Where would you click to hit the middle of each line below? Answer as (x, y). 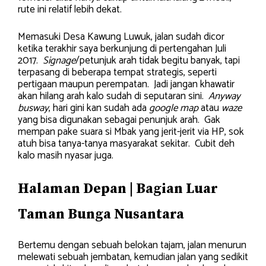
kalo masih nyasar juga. (66, 155)
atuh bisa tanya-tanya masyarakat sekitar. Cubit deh (126, 143)
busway (33, 108)
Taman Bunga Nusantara (101, 215)
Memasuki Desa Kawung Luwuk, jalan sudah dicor (121, 37)
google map (174, 108)
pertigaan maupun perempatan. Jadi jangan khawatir (126, 84)
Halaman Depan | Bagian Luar (118, 189)
